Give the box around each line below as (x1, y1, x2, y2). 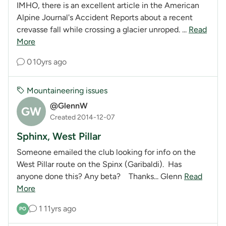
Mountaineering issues (25, 85, 107, 95)
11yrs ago (44, 203, 76, 213)
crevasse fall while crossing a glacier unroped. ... (17, 24, 189, 34)
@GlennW (50, 101, 88, 111)
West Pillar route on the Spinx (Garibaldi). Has (17, 159, 182, 169)
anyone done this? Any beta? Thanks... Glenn (17, 171, 184, 181)
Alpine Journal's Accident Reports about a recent (17, 12, 193, 22)
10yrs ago (32, 56, 67, 67)
